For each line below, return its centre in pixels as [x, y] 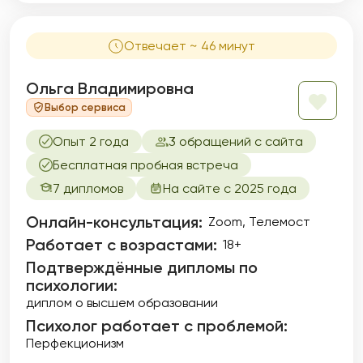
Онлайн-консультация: [114, 222]
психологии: [72, 285]
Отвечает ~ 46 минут [190, 46]
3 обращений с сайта [236, 141]
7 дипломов [88, 188]
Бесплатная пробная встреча [145, 165]
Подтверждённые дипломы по [142, 267]
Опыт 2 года [91, 141]
